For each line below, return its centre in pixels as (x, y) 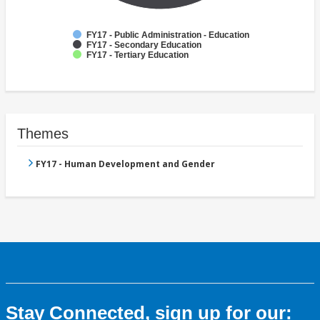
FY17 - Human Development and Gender (125, 164)
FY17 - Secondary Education (144, 45)
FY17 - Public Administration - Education (168, 35)
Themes (43, 134)
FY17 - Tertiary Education (137, 55)
